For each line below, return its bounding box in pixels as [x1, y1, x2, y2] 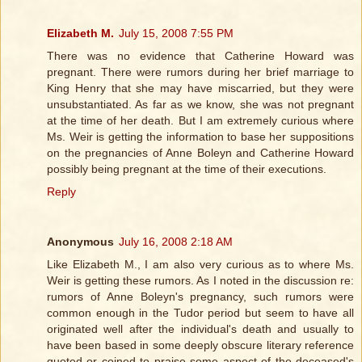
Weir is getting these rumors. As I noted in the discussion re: [47, 274, 354, 288]
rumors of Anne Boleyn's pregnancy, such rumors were [47, 290, 354, 304]
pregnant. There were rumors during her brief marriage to [47, 65, 354, 79]
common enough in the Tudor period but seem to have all [47, 306, 354, 320]
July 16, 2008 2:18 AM [119, 235, 233, 249]
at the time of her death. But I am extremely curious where [47, 114, 354, 128]
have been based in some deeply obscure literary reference [47, 339, 354, 352]
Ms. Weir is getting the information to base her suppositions [47, 130, 354, 144]
